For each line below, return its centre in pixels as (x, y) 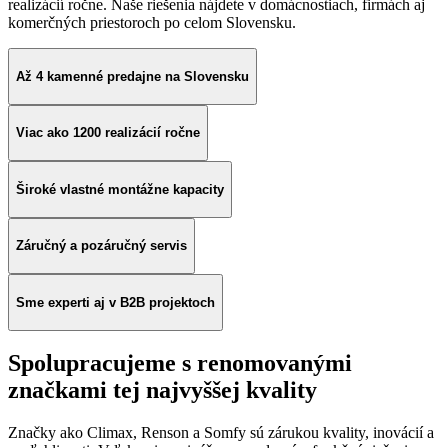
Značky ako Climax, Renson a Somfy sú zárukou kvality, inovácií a (221, 433)
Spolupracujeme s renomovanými (180, 363)
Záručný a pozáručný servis (101, 246)
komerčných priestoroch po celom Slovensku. (152, 23)
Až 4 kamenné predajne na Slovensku (132, 77)
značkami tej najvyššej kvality (162, 390)
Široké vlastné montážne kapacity (120, 189)
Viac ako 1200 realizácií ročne (108, 133)
